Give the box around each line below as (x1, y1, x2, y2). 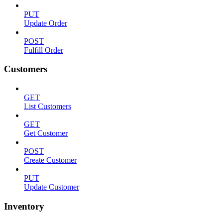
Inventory (4, 201, 44, 212)
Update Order (24, 18, 67, 27)
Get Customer (24, 129, 68, 138)
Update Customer (24, 183, 79, 192)
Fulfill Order (24, 45, 63, 54)
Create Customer (24, 156, 77, 165)
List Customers (24, 102, 71, 111)
